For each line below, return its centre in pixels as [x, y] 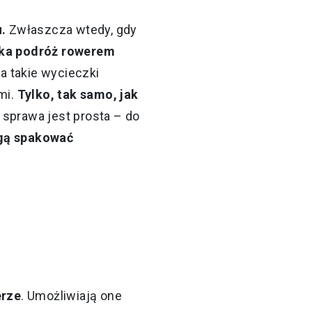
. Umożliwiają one [72, 296]
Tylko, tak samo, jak [78, 94]
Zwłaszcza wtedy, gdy [71, 30]
